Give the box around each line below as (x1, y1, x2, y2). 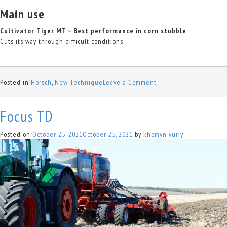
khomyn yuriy (143, 130, 183, 139)
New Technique (55, 78, 103, 87)
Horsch (31, 78, 52, 87)
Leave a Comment (103, 78, 157, 87)
